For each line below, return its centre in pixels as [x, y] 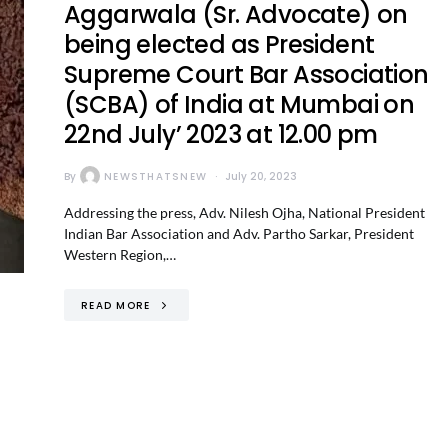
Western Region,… [120, 254]
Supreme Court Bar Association [246, 74]
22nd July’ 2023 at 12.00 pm [221, 134]
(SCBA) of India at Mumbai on [239, 104]
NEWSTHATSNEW [155, 176]
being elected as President [219, 44]
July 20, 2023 [261, 176]
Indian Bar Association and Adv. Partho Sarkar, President [239, 233]
